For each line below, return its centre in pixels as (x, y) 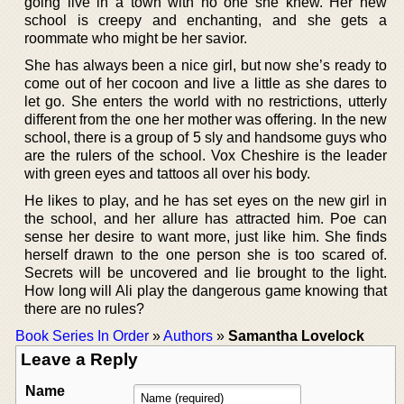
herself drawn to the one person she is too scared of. (206, 254)
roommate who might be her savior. (136, 38)
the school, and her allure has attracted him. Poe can (206, 218)
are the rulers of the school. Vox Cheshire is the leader (206, 155)
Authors (188, 335)
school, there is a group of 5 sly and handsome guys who (206, 137)
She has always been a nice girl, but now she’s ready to (206, 65)
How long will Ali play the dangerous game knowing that (206, 290)
